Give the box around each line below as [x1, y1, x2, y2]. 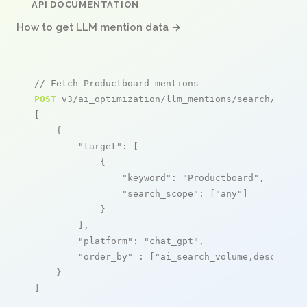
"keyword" [122, 172, 171, 183]
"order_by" [78, 251, 133, 262]
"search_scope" [122, 188, 199, 199]
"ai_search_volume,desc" [155, 251, 281, 262]
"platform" [78, 235, 133, 246]
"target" [78, 140, 122, 151]
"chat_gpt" [144, 235, 199, 246]
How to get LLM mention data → [16, 21, 181, 34]
